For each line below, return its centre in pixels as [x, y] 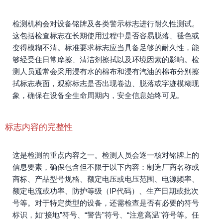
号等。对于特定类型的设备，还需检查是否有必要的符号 [106, 203]
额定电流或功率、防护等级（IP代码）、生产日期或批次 [106, 191]
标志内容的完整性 [39, 127]
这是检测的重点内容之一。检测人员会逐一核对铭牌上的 [106, 155]
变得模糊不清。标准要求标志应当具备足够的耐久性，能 [106, 48]
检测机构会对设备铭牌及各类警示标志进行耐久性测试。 [106, 24]
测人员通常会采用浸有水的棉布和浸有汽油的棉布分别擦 [106, 71]
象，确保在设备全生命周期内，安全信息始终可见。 [98, 95]
